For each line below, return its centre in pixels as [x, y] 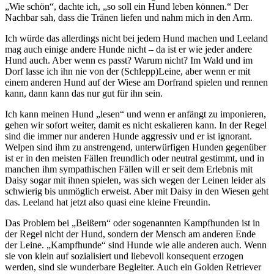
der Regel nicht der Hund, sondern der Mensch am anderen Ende [130, 234]
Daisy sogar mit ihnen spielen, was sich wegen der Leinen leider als [135, 180]
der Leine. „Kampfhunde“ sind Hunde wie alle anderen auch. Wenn [136, 245]
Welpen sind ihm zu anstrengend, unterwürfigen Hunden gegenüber [135, 147]
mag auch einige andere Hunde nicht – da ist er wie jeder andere [128, 49]
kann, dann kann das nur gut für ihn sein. [84, 93]
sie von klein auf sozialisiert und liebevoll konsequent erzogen [124, 256]
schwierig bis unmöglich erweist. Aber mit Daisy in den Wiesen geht [137, 191]
